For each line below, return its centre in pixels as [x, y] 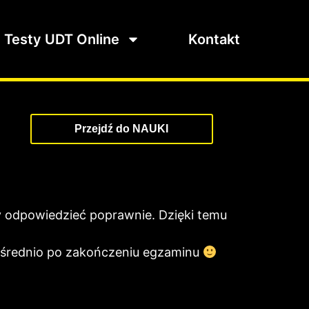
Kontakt [215, 39]
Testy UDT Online [62, 39]
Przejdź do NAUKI [122, 129]
